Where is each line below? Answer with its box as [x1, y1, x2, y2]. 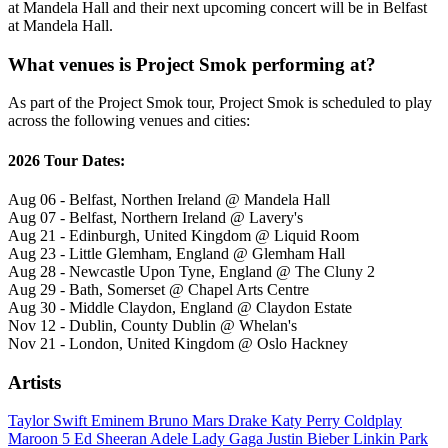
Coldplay [344, 412, 402, 430]
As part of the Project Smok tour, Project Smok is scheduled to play [8, 94, 432, 112]
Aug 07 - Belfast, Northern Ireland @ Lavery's [8, 208, 303, 226]
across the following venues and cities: [8, 112, 250, 130]
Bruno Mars [148, 412, 228, 430]
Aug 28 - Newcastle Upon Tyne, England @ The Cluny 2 [8, 262, 375, 280]
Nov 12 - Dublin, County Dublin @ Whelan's [8, 316, 297, 334]
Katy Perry [271, 412, 344, 430]
